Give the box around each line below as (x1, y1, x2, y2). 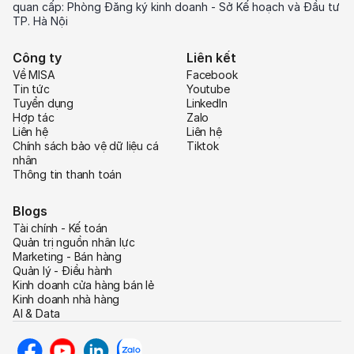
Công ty (13, 49, 62, 66)
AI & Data (13, 306, 61, 320)
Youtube (186, 81, 230, 96)
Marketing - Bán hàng (13, 249, 122, 263)
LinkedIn (186, 96, 228, 110)
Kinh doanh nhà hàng (13, 292, 120, 306)
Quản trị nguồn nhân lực (13, 235, 135, 249)
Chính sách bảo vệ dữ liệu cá (13, 138, 159, 153)
